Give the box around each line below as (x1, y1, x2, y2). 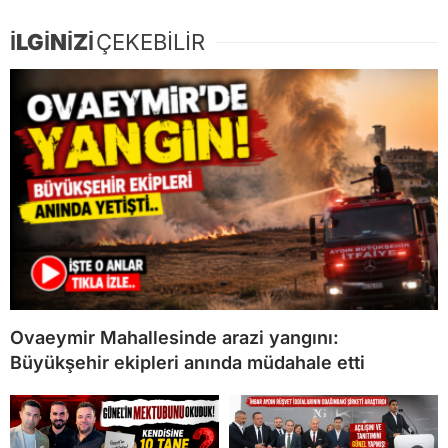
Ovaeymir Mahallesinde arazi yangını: (10, 326, 339, 348)
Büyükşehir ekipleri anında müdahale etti (10, 351, 365, 373)
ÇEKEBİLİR (96, 28, 205, 55)
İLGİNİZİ (10, 28, 94, 55)
